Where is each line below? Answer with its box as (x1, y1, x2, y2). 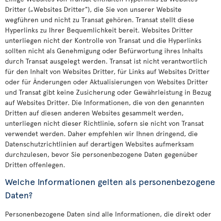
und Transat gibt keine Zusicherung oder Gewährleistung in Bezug (5, 87, 211, 97)
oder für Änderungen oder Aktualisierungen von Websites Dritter (5, 77, 208, 86)
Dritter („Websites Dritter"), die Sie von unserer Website (5, 4, 182, 14)
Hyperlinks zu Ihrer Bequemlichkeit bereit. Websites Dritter (5, 25, 193, 35)
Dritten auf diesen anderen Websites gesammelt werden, (5, 108, 184, 117)
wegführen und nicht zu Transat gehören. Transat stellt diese (5, 15, 194, 24)
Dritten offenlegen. (5, 160, 65, 169)
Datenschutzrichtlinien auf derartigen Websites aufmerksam (5, 139, 194, 148)
